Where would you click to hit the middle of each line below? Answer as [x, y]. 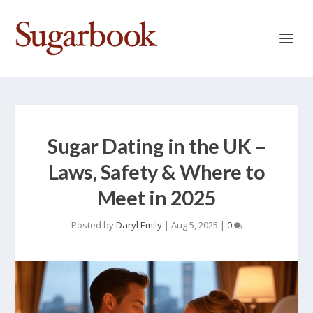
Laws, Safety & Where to [156, 172]
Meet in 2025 [156, 197]
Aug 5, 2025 [194, 225]
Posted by [93, 225]
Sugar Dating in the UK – [156, 146]
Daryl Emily [139, 225]
